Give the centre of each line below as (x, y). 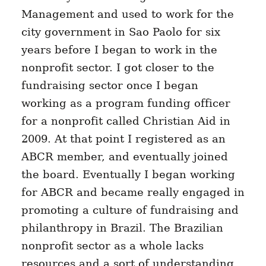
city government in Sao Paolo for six (121, 32)
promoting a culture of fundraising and (130, 210)
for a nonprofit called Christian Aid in (126, 121)
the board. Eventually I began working (128, 175)
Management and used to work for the (127, 14)
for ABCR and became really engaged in (133, 192)
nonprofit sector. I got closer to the (118, 68)
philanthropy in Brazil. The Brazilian (122, 228)
